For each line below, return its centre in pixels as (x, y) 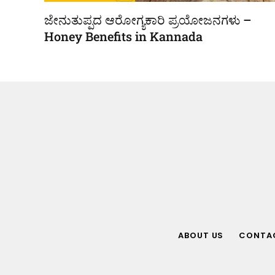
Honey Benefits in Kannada (123, 36)
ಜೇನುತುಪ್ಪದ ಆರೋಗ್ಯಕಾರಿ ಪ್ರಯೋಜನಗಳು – (148, 19)
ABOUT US (201, 235)
